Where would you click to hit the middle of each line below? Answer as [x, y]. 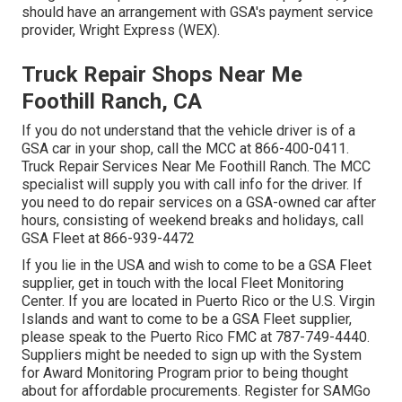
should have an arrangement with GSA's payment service [197, 13]
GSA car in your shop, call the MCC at [138, 149]
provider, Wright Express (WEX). [121, 31]
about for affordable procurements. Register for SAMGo [196, 391]
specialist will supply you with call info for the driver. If [192, 185]
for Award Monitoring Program [116, 373]
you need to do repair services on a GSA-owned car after [199, 203]
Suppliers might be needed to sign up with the [167, 355]
